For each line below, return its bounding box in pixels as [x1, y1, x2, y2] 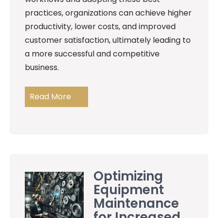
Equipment [93, 181, 164, 199]
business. [25, 62, 59, 73]
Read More [30, 91, 71, 103]
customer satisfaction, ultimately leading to [25, 35, 191, 46]
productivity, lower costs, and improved [25, 21, 176, 33]
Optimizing [93, 167, 163, 185]
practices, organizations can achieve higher [25, 7, 192, 19]
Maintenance [93, 195, 180, 213]
